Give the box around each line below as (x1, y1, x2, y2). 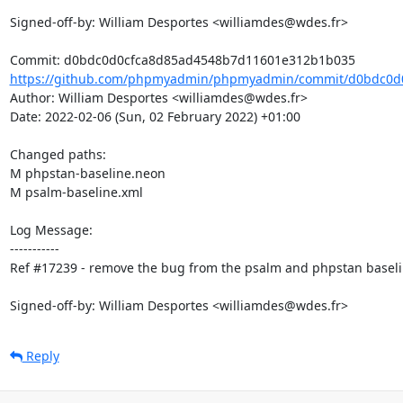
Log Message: (9, 220, 93, 238)
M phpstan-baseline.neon (9, 164, 166, 182)
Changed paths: (9, 145, 110, 163)
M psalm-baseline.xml (9, 183, 143, 201)
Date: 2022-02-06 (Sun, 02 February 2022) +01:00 (9, 107, 300, 125)
